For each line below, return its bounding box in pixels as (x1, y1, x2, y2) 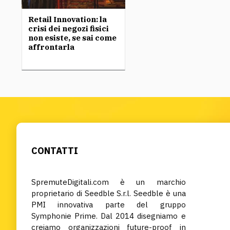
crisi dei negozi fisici (28, 24, 109, 33)
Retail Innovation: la (28, 14, 107, 24)
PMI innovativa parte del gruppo (31, 200, 186, 209)
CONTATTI (31, 145, 78, 157)
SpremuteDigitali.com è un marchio (31, 177, 186, 187)
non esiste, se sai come (28, 33, 117, 43)
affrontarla (28, 42, 74, 52)
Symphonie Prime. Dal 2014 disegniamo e (31, 211, 186, 221)
